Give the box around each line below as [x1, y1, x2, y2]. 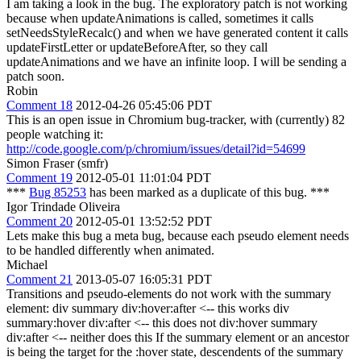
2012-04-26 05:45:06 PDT [76, 98, 212, 112]
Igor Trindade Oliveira [6, 200, 120, 214]
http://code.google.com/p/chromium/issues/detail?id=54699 [6, 142, 305, 156]
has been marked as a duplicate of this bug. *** [86, 185, 330, 199]
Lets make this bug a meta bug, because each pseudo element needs [6, 229, 349, 243]
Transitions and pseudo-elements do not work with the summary [6, 287, 331, 301]
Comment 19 [6, 171, 73, 185]
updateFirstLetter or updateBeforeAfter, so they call [6, 40, 268, 54]
